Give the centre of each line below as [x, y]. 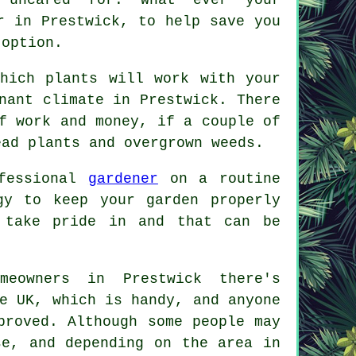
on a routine [219, 178]
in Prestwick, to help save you [143, 21]
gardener [123, 178]
